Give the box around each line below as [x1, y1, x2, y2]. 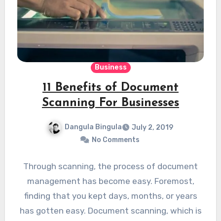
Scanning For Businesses [42, 97, 179, 110]
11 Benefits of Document [42, 82, 179, 94]
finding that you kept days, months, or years [24, 191, 197, 201]
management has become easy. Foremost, [27, 176, 194, 186]
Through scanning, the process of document [23, 161, 198, 172]
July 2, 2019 [132, 123, 173, 132]
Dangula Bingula [65, 123, 122, 132]
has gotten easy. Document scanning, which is [19, 206, 202, 216]
